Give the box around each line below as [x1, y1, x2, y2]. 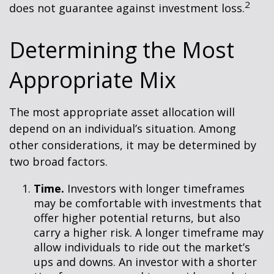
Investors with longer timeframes [64, 181, 245, 196]
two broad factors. [9, 154, 108, 169]
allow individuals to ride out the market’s [34, 240, 250, 254]
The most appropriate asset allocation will [9, 105, 235, 119]
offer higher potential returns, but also [34, 210, 240, 225]
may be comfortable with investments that [34, 196, 262, 210]
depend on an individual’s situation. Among [9, 121, 236, 136]
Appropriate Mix [9, 65, 176, 95]
